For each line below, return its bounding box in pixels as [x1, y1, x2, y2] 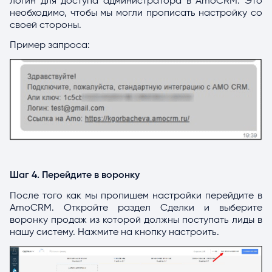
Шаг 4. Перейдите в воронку [10, 170, 140, 180]
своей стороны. [10, 19, 81, 30]
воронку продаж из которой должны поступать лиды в [10, 214, 262, 225]
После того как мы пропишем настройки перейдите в [10, 190, 262, 200]
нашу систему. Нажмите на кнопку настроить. [10, 226, 219, 237]
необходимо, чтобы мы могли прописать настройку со [10, 7, 262, 18]
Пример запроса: [10, 40, 90, 50]
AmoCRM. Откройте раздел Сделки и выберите [10, 202, 262, 212]
